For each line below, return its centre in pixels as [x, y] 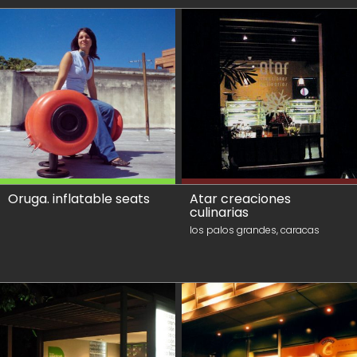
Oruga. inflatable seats [79, 199]
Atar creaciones [240, 199]
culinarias [219, 212]
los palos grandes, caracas [255, 230]
